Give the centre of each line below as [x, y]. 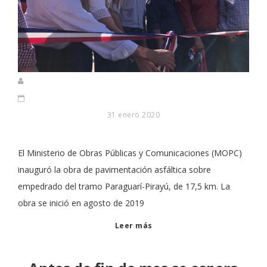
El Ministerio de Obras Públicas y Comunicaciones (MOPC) [130, 153]
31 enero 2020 [133, 115]
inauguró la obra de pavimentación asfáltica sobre [114, 170]
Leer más [133, 226]
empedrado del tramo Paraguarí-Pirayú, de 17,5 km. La [124, 186]
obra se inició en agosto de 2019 [81, 203]
